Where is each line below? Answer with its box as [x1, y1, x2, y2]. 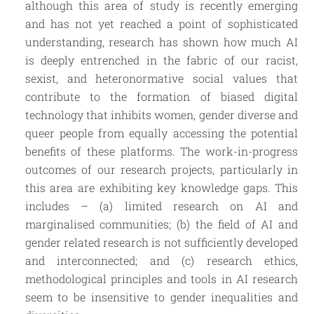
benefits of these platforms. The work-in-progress [25, 143, 299, 158]
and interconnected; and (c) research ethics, [25, 252, 299, 268]
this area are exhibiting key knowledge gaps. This [25, 179, 299, 195]
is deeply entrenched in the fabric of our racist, [25, 52, 299, 67]
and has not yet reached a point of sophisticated [25, 15, 299, 31]
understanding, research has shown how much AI [25, 34, 299, 49]
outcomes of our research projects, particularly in [25, 161, 299, 177]
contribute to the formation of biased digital [25, 88, 299, 104]
